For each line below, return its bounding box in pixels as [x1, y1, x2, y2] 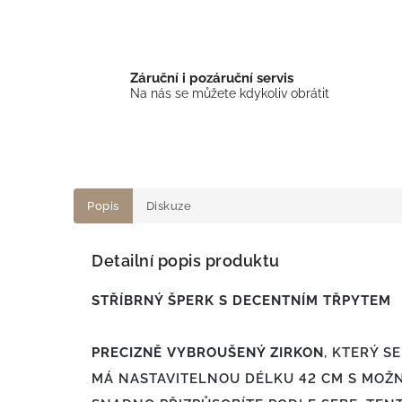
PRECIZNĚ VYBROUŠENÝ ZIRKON [92, 344, 324, 360]
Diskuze [145, 199, 191, 214]
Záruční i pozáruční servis [130, 70, 294, 87]
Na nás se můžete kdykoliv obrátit [130, 86, 330, 101]
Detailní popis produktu [92, 250, 280, 270]
